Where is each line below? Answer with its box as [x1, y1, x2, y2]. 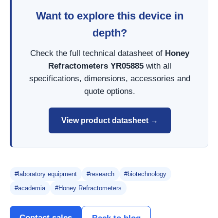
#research [87, 170, 114, 178]
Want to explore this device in [36, 10, 183, 22]
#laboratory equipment [15, 170, 77, 178]
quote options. [84, 87, 135, 96]
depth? [92, 27, 127, 39]
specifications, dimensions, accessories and [29, 74, 190, 84]
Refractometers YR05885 [48, 61, 144, 71]
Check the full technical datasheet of [30, 49, 165, 58]
